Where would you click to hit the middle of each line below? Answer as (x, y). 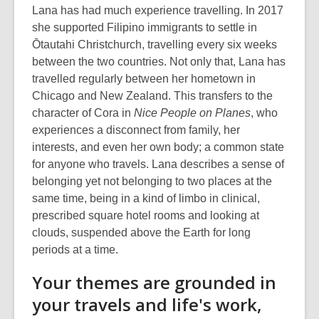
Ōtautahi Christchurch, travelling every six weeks (155, 45)
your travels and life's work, (147, 304)
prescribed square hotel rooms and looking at (146, 215)
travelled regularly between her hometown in (144, 79)
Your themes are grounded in (154, 282)
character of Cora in (83, 113)
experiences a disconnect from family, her (136, 130)
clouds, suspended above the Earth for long (141, 232)
